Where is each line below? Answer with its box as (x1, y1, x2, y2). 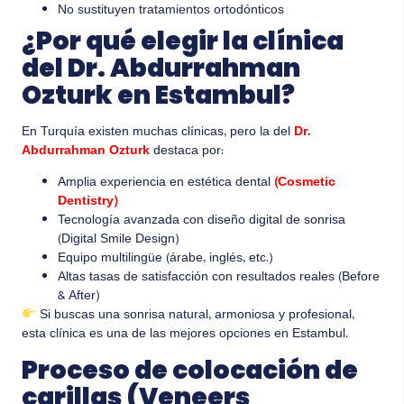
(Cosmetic (274, 172, 335, 195)
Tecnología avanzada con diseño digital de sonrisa (58, 210, 345, 233)
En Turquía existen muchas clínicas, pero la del (22, 121, 294, 143)
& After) (58, 286, 99, 308)
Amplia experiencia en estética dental (58, 172, 274, 195)
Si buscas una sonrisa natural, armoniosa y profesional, (35, 305, 354, 327)
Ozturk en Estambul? (22, 77, 295, 113)
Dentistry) (58, 191, 117, 214)
